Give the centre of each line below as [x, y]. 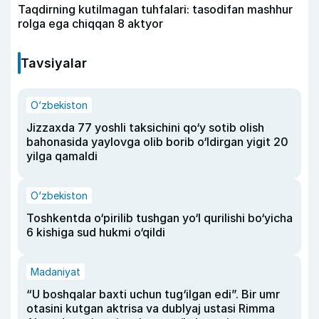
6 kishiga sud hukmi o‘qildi [96, 232]
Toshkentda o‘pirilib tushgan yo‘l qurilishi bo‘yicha [159, 218]
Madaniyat [56, 272]
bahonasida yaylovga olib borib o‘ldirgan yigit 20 [157, 142]
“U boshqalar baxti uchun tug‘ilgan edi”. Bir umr [153, 294]
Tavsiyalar [54, 63]
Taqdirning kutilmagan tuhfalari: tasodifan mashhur [155, 10]
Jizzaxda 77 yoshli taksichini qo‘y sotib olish [145, 128]
